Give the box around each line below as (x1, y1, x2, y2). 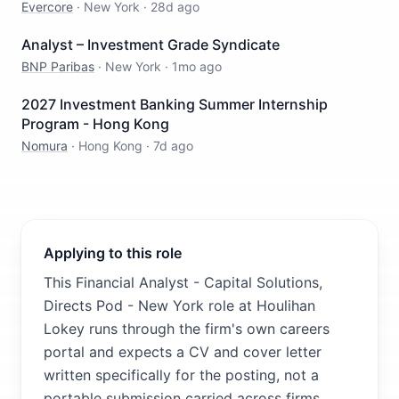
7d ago (153, 138, 193, 153)
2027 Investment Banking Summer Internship (21, 95, 328, 113)
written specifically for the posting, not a (44, 366, 319, 384)
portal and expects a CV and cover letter (44, 343, 322, 361)
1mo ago (172, 59, 222, 74)
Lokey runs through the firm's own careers (44, 320, 330, 338)
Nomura (21, 138, 68, 153)
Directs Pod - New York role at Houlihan (44, 297, 315, 314)
